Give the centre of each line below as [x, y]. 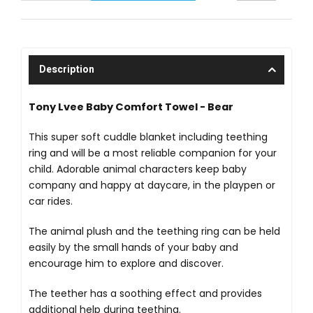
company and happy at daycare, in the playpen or [152, 185]
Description [67, 70]
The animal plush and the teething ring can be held [154, 232]
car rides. [51, 202]
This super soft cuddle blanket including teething [148, 137]
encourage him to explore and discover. [126, 264]
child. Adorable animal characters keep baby [138, 169]
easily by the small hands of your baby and [133, 248]
